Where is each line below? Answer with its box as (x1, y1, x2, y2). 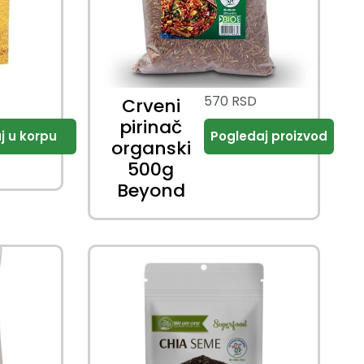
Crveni (121, 93, 180, 119)
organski (110, 136, 191, 162)
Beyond (116, 178, 185, 204)
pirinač (119, 115, 183, 141)
